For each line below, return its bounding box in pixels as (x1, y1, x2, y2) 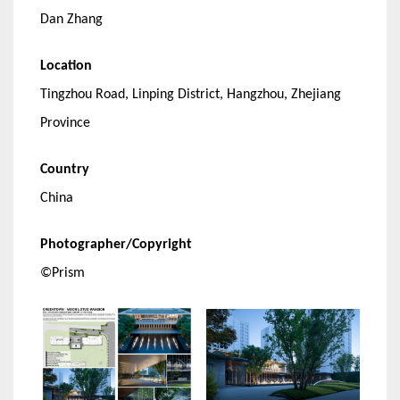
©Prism (40, 266, 85, 281)
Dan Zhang (40, 12, 103, 28)
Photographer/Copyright (40, 237, 192, 253)
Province (40, 116, 90, 131)
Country (40, 162, 89, 178)
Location (40, 59, 92, 74)
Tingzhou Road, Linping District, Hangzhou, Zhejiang (40, 87, 341, 103)
